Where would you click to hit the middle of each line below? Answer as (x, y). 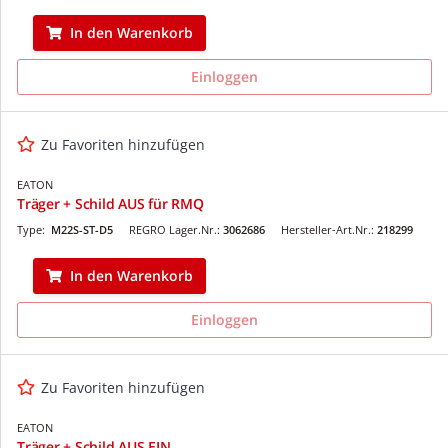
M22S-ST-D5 (82, 229)
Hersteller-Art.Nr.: (329, 229)
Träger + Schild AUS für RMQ (110, 203)
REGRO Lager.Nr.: (176, 229)
